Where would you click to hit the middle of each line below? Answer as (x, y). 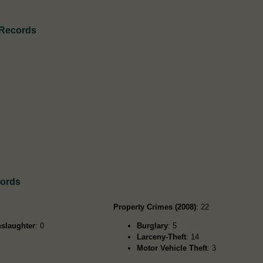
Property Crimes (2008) (155, 207)
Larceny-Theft (162, 237)
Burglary (153, 225)
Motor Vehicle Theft (172, 248)
